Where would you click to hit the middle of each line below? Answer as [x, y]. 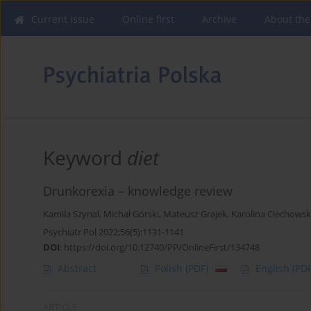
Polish [170, 269]
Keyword [85, 158]
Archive [219, 19]
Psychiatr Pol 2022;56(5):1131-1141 [114, 232]
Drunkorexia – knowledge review [138, 191]
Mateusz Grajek [195, 215]
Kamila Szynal [71, 215]
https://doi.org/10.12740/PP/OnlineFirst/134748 [162, 247]
